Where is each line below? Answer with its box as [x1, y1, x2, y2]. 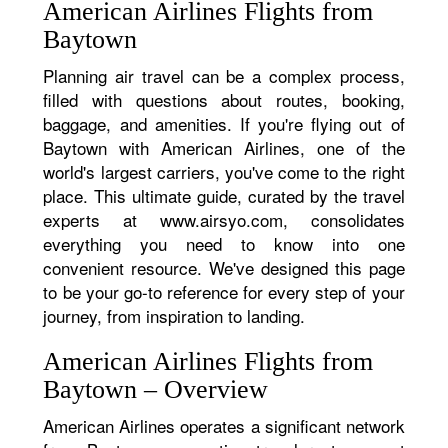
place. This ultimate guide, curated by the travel [43, 183, 405, 208]
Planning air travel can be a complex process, [43, 63, 405, 88]
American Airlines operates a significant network [43, 413, 405, 438]
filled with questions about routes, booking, [43, 87, 405, 112]
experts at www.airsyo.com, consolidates [43, 207, 405, 232]
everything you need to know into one [43, 231, 405, 256]
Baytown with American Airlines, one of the [43, 135, 405, 160]
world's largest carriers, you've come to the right [43, 159, 405, 184]
